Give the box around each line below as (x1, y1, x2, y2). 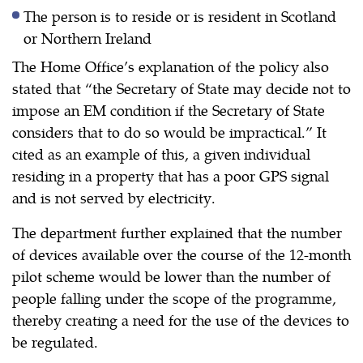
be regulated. (12, 331, 98, 352)
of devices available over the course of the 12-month (12, 243, 351, 264)
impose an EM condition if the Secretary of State (12, 99, 325, 120)
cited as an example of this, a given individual (12, 143, 310, 164)
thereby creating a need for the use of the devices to (12, 309, 349, 330)
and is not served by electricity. (12, 186, 216, 207)
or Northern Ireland (23, 27, 167, 48)
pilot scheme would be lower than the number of (12, 265, 331, 286)
